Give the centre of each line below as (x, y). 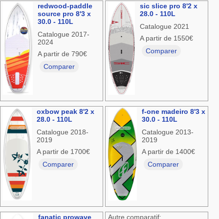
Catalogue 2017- (64, 34)
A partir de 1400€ (168, 152)
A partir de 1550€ (166, 38)
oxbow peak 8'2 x (65, 112)
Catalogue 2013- (167, 132)
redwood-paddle (65, 6)
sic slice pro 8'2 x (168, 6)
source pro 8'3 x (65, 14)
